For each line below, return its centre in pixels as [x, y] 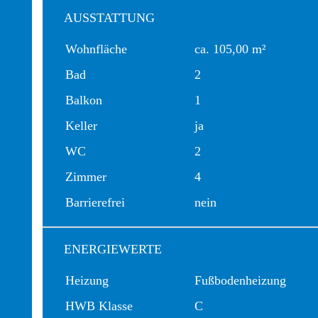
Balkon [84, 100]
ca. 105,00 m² [230, 49]
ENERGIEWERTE [113, 249]
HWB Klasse [99, 306]
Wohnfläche [96, 49]
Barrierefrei [95, 202]
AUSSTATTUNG [109, 18]
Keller [81, 126]
